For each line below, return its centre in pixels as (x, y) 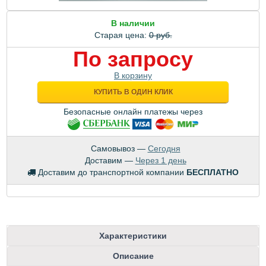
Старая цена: (121, 35)
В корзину (133, 75)
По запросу (133, 59)
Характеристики (133, 235)
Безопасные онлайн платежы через (133, 111)
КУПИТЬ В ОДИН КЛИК (133, 92)
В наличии (133, 23)
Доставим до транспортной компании (111, 172)
